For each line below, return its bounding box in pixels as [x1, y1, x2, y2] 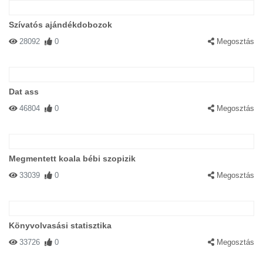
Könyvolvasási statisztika [9, 221, 112, 230]
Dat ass [9, 87, 39, 96]
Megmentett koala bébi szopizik [9, 154, 136, 163]
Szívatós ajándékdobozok [9, 20, 112, 29]
